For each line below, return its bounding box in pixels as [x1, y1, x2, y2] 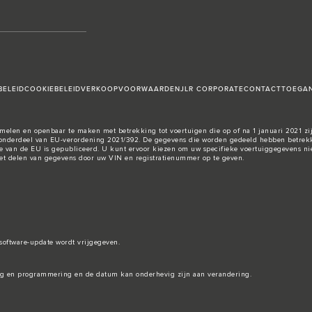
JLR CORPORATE [180, 85, 244, 94]
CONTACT [244, 85, 281, 94]
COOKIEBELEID [24, 85, 81, 94]
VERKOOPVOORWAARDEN [81, 85, 180, 94]
